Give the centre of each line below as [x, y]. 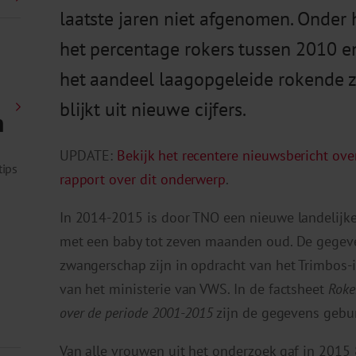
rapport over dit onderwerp [143, 180]
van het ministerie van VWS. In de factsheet [194, 289]
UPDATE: [88, 156]
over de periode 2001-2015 [136, 313]
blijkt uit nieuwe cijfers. [153, 110]
